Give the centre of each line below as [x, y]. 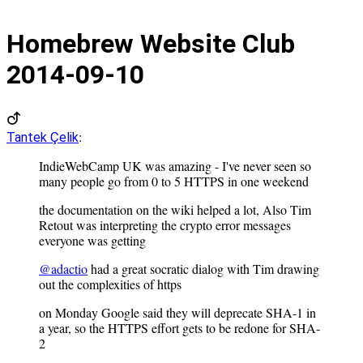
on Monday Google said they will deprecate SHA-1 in [177, 313]
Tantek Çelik [43, 138]
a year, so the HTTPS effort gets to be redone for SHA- [179, 328]
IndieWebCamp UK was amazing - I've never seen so [175, 166]
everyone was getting [92, 241]
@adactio [63, 269]
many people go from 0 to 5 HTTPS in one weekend [174, 181]
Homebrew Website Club [151, 43]
